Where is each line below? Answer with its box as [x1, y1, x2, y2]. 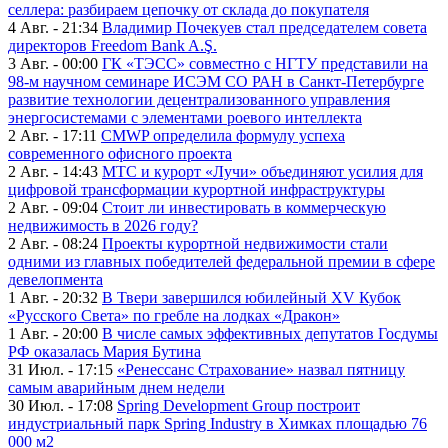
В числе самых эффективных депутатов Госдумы [102, 325, 438, 343]
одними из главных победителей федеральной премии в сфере [8, 253, 435, 271]
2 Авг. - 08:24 [8, 235, 98, 253]
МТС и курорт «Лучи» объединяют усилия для [102, 163, 423, 181]
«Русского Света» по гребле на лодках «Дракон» [8, 307, 340, 325]
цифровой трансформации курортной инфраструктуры [8, 181, 385, 199]
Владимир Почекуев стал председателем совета [102, 19, 427, 37]
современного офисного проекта [8, 145, 232, 163]
